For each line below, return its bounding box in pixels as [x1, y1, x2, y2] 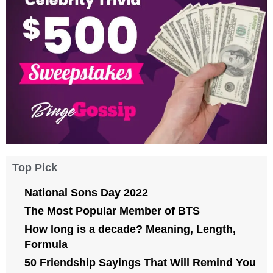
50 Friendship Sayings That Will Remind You [24, 256, 256, 269]
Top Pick [12, 160, 57, 174]
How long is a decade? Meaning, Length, [24, 222, 236, 235]
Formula [24, 238, 68, 250]
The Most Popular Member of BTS [24, 204, 200, 217]
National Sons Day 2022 [24, 186, 148, 199]
